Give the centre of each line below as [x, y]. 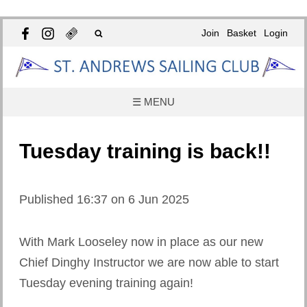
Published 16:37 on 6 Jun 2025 [104, 200]
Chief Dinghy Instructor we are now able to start [149, 262]
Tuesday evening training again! [110, 283]
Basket [242, 33]
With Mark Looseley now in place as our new [141, 242]
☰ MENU [153, 102]
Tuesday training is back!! [145, 151]
